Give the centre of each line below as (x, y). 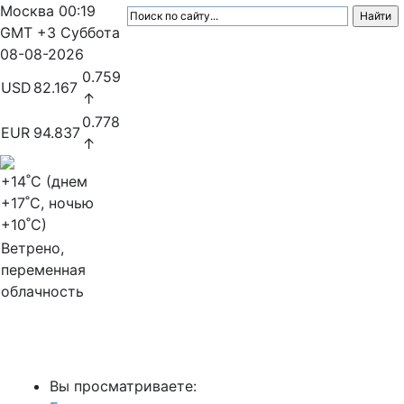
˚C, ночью (60, 203)
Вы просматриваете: (123, 386)
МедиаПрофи (73, 350)
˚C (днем (57, 181)
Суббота (90, 32)
